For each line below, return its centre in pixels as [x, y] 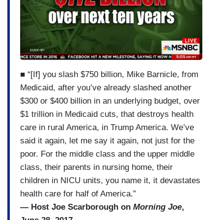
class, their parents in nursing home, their [96, 167]
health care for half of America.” [78, 193]
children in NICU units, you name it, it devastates [110, 180]
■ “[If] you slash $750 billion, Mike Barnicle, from [109, 74]
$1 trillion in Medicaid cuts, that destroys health [107, 114]
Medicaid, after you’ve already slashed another [106, 87]
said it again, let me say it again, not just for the [107, 140]
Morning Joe [157, 207]
